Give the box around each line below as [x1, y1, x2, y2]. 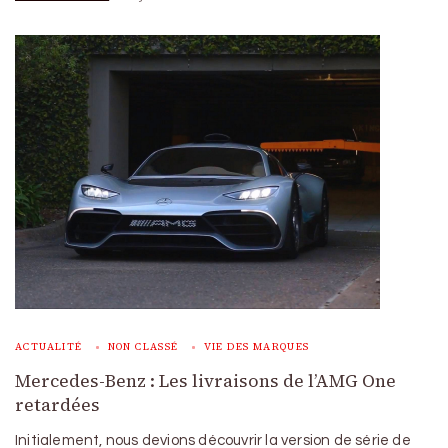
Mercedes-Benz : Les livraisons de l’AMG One [15, 368, 396, 393]
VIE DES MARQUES [203, 339, 310, 353]
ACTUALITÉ [15, 339, 83, 353]
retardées [15, 392, 100, 417]
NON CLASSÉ [107, 339, 179, 353]
